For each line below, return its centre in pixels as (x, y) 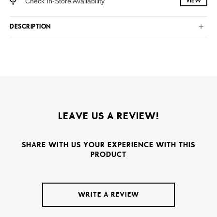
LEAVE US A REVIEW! (108, 116)
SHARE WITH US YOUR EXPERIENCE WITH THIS (108, 145)
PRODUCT (108, 155)
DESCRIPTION (31, 27)
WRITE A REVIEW (108, 194)
